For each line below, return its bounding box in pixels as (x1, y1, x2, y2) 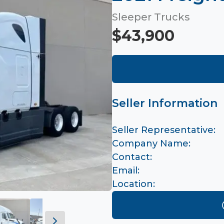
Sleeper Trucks (112, 11, 190, 23)
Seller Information (112, 96, 217, 110)
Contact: (112, 151, 152, 162)
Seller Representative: (112, 124, 215, 135)
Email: (112, 165, 139, 176)
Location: (112, 178, 155, 189)
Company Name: (112, 138, 190, 149)
